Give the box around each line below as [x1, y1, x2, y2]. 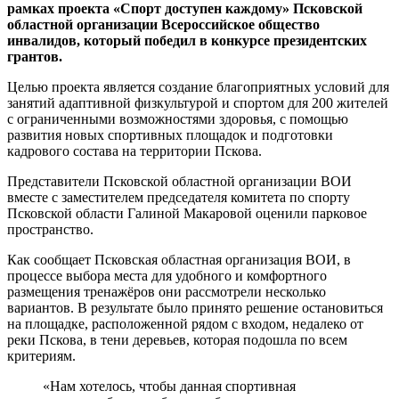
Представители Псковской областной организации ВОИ [7, 173, 352, 189]
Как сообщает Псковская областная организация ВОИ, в [7, 251, 351, 267]
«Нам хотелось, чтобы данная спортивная [43, 378, 296, 394]
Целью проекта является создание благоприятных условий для [7, 78, 389, 94]
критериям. [7, 347, 76, 363]
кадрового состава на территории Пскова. [7, 142, 262, 159]
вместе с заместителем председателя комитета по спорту [7, 189, 350, 205]
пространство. [7, 221, 94, 237]
